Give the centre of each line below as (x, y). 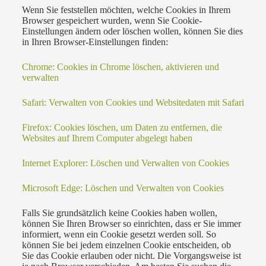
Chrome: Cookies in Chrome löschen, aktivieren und (120, 66)
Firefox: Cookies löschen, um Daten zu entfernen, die (122, 127)
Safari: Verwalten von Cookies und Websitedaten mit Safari (133, 102)
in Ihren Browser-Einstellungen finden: (95, 42)
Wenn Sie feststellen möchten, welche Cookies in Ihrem (126, 9)
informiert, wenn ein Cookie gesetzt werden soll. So (119, 234)
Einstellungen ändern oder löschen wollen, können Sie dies (132, 31)
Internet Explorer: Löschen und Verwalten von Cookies (125, 163)
